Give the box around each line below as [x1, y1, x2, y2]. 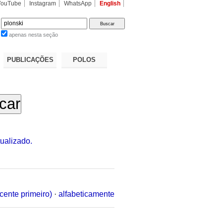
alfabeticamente [58, 189, 114, 198]
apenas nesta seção [9, 32, 58, 38]
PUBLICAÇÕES [6, 55, 54, 63]
